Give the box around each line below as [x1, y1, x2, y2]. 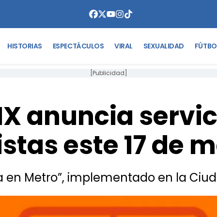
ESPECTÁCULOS [52, 41, 104, 51]
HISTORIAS [7, 41, 42, 51]
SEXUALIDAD [143, 41, 184, 51]
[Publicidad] [90, 69, 127, 77]
